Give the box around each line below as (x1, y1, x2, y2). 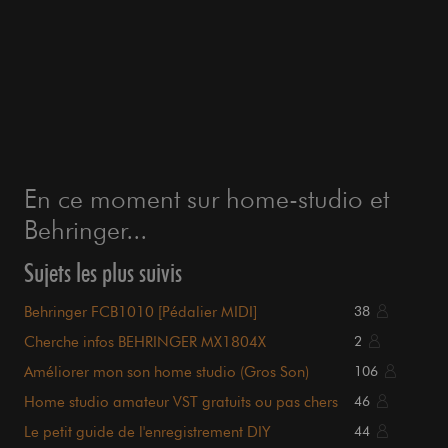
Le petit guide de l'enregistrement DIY (24, 423, 271, 442)
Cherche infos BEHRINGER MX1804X (24, 333, 266, 352)
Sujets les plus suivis (24, 257, 182, 289)
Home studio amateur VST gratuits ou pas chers (24, 393, 338, 412)
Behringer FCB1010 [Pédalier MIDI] (24, 303, 257, 322)
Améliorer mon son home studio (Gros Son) (24, 363, 309, 382)
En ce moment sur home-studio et (24, 183, 389, 215)
